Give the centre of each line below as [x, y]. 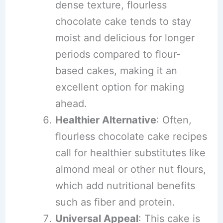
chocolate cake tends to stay [123, 22]
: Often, [174, 120]
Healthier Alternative [106, 120]
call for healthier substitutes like [130, 153]
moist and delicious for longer [125, 38]
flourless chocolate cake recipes [131, 137]
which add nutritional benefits [125, 186]
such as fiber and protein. [115, 202]
